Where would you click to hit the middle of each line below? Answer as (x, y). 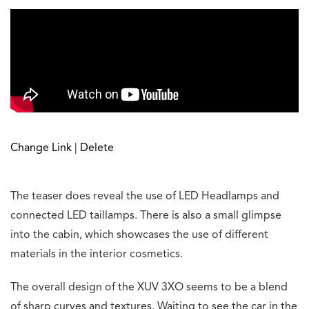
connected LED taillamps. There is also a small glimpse (146, 216)
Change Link (41, 149)
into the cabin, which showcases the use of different (139, 236)
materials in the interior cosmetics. (97, 255)
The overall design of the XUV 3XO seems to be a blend (149, 288)
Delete (97, 149)
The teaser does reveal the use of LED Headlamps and (145, 197)
